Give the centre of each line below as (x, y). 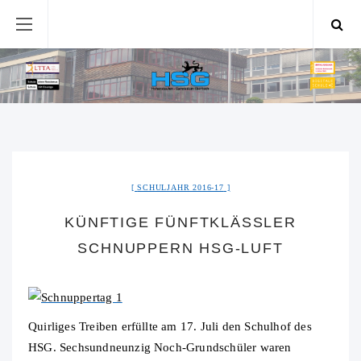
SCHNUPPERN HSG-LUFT (180, 249)
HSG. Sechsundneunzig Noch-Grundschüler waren (160, 348)
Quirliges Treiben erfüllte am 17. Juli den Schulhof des (170, 327)
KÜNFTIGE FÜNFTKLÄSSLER (180, 223)
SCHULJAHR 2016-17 (180, 188)
